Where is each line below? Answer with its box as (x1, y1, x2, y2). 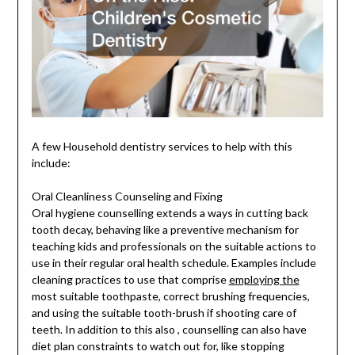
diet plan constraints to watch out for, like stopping (31, 339, 284, 353)
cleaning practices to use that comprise (31, 273, 229, 287)
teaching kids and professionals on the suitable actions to (31, 239, 316, 254)
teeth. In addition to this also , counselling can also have (31, 323, 307, 337)
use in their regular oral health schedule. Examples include (31, 256, 316, 270)
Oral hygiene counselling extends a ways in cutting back (31, 206, 308, 220)
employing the (228, 273, 300, 287)
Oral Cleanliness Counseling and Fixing (31, 189, 223, 204)
